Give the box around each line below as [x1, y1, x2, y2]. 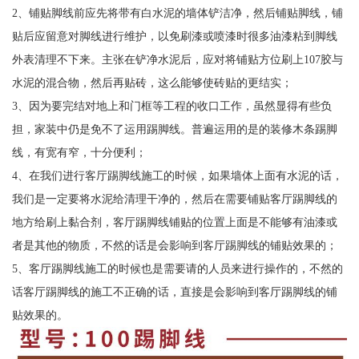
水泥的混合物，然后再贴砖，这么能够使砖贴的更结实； [11, 75, 292, 89]
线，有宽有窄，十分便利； [11, 145, 147, 159]
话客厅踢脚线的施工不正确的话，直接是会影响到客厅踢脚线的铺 [11, 284, 337, 298]
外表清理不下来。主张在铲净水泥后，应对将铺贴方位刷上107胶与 [11, 52, 343, 66]
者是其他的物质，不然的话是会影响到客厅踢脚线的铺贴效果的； [11, 238, 337, 252]
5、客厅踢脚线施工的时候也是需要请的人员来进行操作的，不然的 [11, 261, 343, 275]
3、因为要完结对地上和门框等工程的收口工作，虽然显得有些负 [11, 99, 332, 112]
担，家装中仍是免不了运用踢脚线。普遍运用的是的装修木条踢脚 [11, 122, 337, 135]
